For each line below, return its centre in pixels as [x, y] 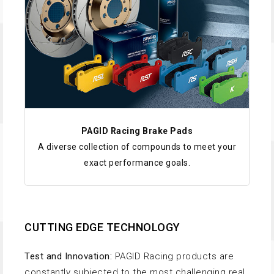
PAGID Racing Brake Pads [137, 131]
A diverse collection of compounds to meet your [137, 147]
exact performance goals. [137, 163]
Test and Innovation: [68, 257]
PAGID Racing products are [173, 257]
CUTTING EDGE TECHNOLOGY [102, 228]
